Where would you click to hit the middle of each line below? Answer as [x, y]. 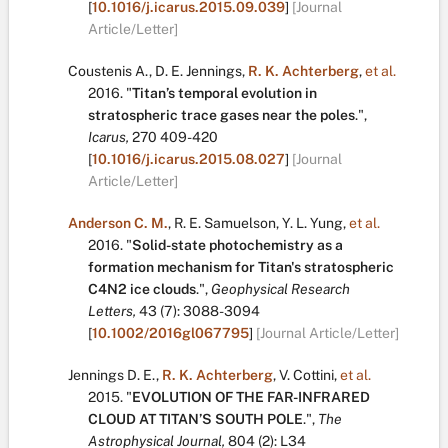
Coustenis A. [108, 71]
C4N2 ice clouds [142, 289]
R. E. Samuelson [225, 223]
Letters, [112, 311]
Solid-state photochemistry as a [237, 245]
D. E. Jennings [198, 71]
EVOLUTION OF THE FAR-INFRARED [251, 397]
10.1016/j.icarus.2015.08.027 [188, 159]
